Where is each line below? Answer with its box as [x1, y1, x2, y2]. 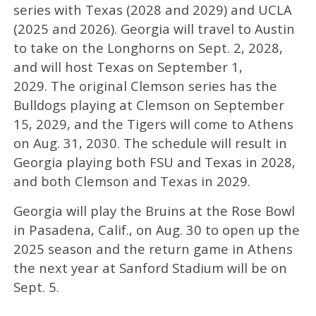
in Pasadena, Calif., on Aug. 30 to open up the [13, 221, 300, 239]
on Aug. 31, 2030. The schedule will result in [13, 134, 287, 152]
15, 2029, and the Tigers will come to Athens [13, 115, 293, 133]
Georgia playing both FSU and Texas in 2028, [13, 153, 296, 171]
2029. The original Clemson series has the [13, 77, 277, 95]
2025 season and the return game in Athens [13, 240, 293, 258]
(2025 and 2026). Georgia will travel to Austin [13, 20, 295, 38]
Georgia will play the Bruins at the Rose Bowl [13, 202, 295, 220]
